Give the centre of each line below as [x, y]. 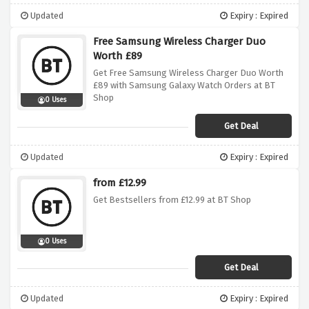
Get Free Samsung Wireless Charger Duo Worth [188, 73]
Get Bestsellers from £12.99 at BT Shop [172, 200]
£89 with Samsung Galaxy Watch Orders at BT [184, 86]
